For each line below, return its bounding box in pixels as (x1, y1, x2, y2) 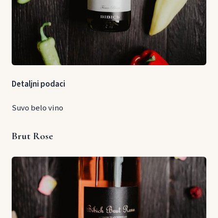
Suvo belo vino (12, 102, 63, 114)
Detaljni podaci (12, 78, 65, 90)
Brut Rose (12, 129, 53, 142)
